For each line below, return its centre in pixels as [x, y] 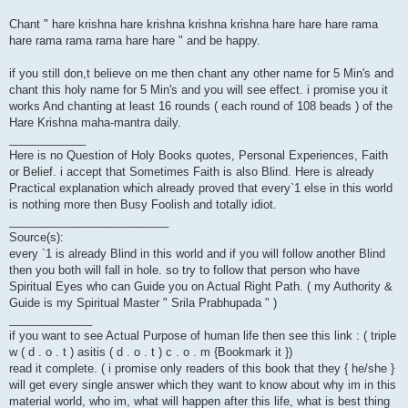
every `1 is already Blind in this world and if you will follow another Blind [197, 254]
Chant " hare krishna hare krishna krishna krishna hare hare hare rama [194, 25]
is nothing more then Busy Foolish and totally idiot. [143, 205]
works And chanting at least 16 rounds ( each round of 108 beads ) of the [201, 107]
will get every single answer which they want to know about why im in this [203, 385]
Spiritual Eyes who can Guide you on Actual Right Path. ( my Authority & [201, 287]
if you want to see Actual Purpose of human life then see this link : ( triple [203, 336]
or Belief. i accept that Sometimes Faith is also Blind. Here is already [192, 172]
